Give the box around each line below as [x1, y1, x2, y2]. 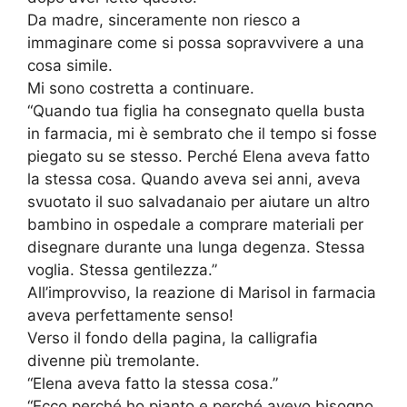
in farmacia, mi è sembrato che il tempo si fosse [27, 124, 377, 144]
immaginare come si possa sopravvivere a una [27, 34, 364, 53]
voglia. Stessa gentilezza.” [27, 261, 217, 280]
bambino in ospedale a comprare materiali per [27, 215, 363, 234]
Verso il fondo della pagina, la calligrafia [27, 329, 318, 348]
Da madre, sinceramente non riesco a [27, 11, 301, 30]
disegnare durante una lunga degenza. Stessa [27, 238, 365, 257]
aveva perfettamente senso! [27, 306, 233, 325]
